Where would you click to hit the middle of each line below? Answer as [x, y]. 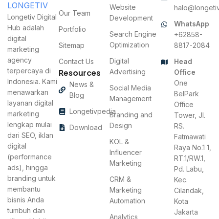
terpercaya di [29, 70]
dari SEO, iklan [30, 135]
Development [131, 18]
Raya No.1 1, [193, 147]
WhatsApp [192, 23]
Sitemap [71, 45]
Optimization [129, 44]
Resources [79, 72]
